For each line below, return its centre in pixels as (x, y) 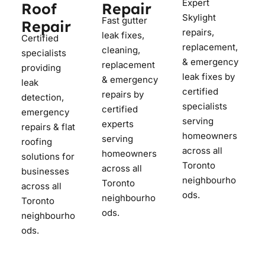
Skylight (199, 17)
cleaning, (121, 50)
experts (118, 124)
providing (41, 67)
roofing (37, 141)
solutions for (48, 156)
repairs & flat (48, 127)
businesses (45, 171)
